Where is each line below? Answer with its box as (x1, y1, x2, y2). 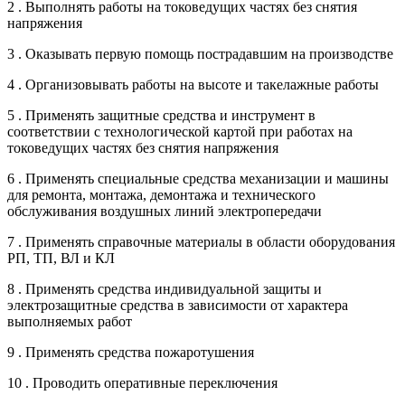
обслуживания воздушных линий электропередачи (7, 203, 322, 220)
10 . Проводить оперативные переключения (7, 375, 278, 391)
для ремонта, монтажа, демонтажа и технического (7, 187, 316, 203)
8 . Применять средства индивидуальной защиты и (7, 281, 322, 297)
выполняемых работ (7, 314, 132, 330)
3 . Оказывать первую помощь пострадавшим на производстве (7, 46, 393, 62)
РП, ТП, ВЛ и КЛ (7, 250, 115, 267)
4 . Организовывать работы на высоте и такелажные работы (7, 77, 379, 93)
